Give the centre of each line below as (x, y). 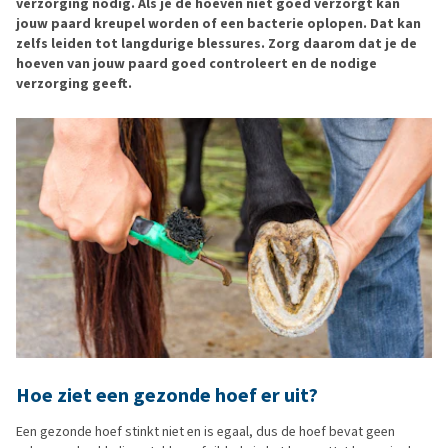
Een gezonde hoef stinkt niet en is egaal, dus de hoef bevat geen (205, 431)
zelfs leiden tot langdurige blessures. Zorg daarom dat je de (216, 43)
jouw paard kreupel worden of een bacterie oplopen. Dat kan (218, 23)
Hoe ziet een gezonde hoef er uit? (167, 395)
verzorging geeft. (74, 83)
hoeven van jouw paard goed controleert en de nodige (196, 63)
